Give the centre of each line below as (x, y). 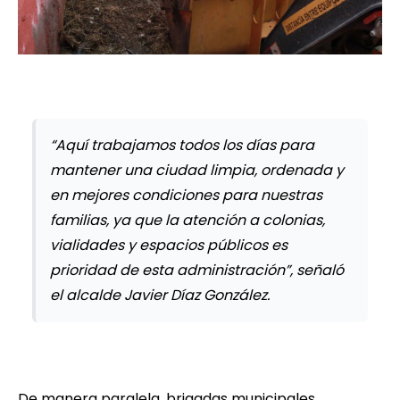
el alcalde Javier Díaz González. (160, 296)
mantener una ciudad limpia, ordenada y (197, 171)
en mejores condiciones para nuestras (186, 196)
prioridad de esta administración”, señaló (197, 271)
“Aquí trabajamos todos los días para (182, 146)
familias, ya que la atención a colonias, (187, 221)
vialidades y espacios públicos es (169, 246)
